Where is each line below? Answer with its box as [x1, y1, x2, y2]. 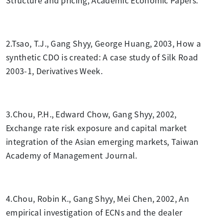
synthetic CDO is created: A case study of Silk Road [6, 51, 198, 63]
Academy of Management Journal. [6, 149, 137, 161]
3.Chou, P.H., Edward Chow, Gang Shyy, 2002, [6, 108, 177, 120]
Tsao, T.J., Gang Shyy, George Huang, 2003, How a [11, 37, 201, 49]
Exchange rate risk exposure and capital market [6, 121, 187, 134]
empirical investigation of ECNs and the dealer [6, 206, 183, 218]
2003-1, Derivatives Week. [6, 64, 103, 77]
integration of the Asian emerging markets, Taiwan [6, 135, 199, 147]
